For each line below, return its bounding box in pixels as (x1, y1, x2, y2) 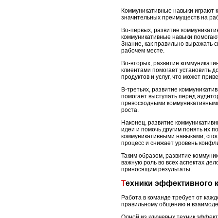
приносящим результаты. (121, 165, 192, 173)
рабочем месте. (121, 47, 164, 54)
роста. (121, 106, 139, 113)
